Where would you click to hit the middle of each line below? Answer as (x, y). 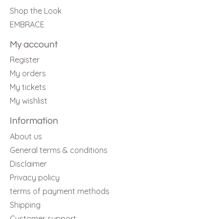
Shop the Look (36, 11)
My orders (28, 74)
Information (34, 121)
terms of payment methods (60, 191)
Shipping (25, 205)
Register (25, 60)
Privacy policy (35, 177)
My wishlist (29, 101)
